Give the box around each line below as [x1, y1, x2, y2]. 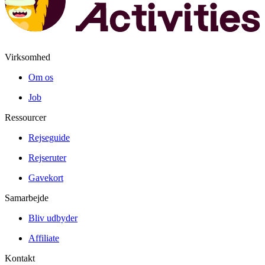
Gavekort [28, 173, 63, 183]
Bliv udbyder [28, 213, 77, 224]
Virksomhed [5, 52, 50, 63]
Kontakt [5, 253, 35, 264]
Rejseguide [28, 132, 70, 143]
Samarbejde [5, 193, 49, 203]
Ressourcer [5, 112, 46, 123]
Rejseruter [28, 153, 66, 163]
